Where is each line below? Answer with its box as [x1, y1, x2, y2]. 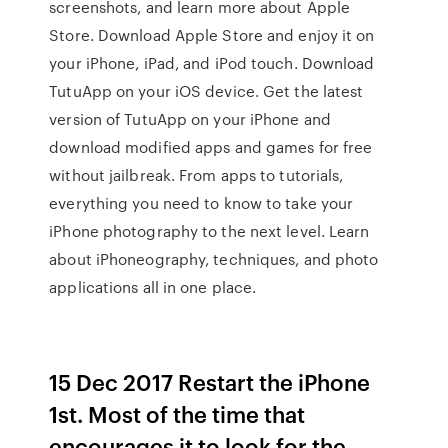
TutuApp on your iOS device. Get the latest [49, 80, 364, 102]
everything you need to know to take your [49, 192, 354, 214]
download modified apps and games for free [49, 136, 373, 158]
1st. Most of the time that [49, 398, 306, 429]
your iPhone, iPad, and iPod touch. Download [49, 52, 375, 74]
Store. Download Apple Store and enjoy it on [49, 24, 375, 46]
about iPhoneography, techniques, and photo [49, 248, 379, 270]
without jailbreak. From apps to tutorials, [49, 164, 344, 186]
